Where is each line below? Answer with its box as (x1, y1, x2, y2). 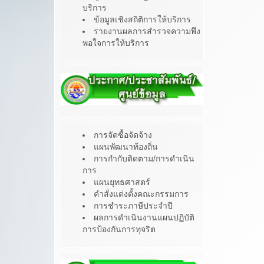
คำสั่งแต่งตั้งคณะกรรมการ (94, 189, 189, 199)
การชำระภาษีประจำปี (94, 201, 173, 211)
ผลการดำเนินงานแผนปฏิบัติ (94, 213, 194, 223)
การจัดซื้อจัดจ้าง (94, 130, 152, 140)
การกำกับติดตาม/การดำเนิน (94, 154, 194, 164)
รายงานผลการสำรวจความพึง (94, 26, 200, 36)
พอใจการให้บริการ (82, 38, 149, 48)
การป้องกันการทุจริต (82, 225, 156, 235)
